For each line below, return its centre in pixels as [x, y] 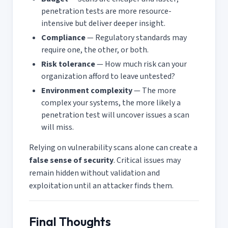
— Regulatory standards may [136, 37]
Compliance [63, 37]
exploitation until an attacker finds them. [101, 186]
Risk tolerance [68, 64]
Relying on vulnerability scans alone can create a [113, 147]
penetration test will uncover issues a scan [115, 115]
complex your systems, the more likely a [111, 103]
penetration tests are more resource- [106, 11]
